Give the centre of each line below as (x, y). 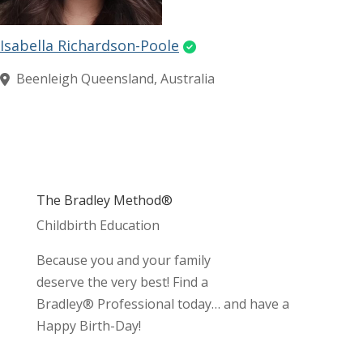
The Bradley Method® (104, 201)
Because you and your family (123, 261)
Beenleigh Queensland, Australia (115, 79)
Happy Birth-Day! (88, 326)
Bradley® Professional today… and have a (162, 304)
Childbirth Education (98, 226)
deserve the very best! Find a (122, 282)
